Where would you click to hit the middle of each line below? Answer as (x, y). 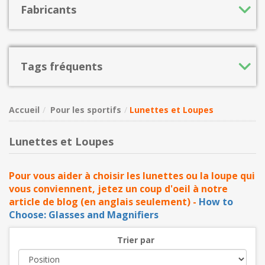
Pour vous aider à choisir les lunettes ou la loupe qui (132, 176)
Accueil (24, 110)
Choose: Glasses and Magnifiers (84, 215)
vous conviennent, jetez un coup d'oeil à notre (118, 189)
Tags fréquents (62, 67)
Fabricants (49, 10)
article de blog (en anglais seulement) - (104, 202)
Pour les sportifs (86, 110)
